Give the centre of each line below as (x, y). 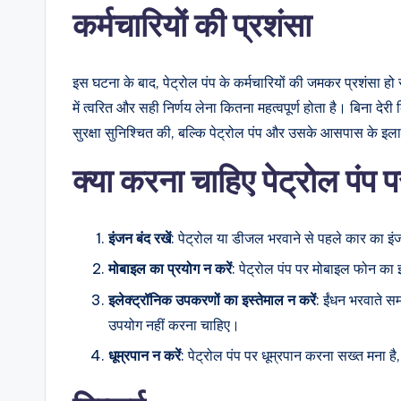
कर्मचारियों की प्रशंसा (192, 25)
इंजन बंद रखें (140, 238)
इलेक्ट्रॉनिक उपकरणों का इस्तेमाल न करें (212, 299)
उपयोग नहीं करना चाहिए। (174, 324)
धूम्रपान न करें (145, 356)
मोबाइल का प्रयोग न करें (170, 269)
